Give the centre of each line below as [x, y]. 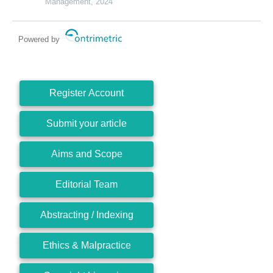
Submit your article [87, 123]
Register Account [87, 93]
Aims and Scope [87, 154]
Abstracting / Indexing [87, 214]
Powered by [41, 40]
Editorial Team [87, 184]
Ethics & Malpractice [87, 245]
